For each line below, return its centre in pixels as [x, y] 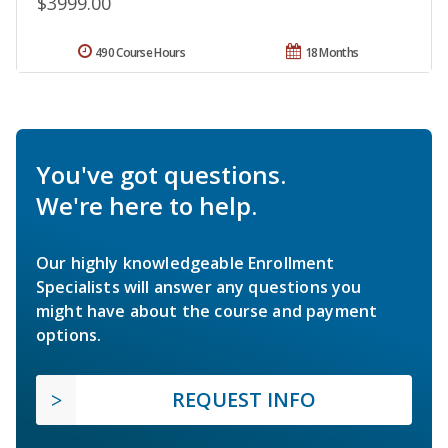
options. [69, 334]
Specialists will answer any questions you [199, 286]
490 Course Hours [140, 52]
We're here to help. [146, 205]
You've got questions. [161, 174]
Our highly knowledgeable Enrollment [185, 262]
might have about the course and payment [207, 310]
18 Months [331, 52]
